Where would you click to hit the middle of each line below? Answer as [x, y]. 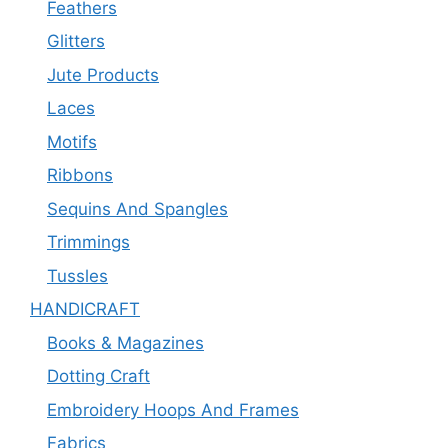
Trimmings [88, 242]
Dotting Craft [98, 376]
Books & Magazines [125, 342]
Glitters [76, 41]
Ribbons [80, 175]
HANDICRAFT [85, 309]
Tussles [77, 275]
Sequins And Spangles [137, 208]
